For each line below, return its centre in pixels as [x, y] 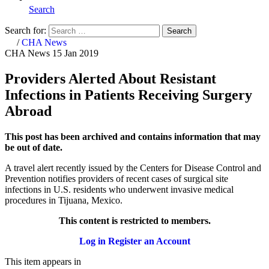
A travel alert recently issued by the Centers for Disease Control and [133, 168]
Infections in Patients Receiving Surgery [128, 95]
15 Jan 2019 [75, 53]
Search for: [26, 30]
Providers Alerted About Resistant [110, 78]
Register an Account [149, 241]
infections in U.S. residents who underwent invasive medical [119, 189]
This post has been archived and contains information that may [133, 136]
